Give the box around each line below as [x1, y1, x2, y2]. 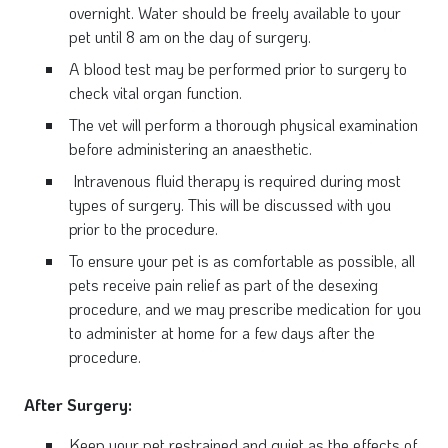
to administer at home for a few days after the [69, 322, 375, 344]
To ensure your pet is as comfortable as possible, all [69, 250, 415, 272]
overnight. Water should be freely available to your [69, 2, 401, 24]
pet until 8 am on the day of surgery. [69, 26, 311, 48]
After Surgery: [24, 394, 132, 416]
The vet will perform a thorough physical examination [69, 114, 418, 136]
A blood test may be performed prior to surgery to [69, 58, 407, 80]
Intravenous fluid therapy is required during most [69, 170, 401, 192]
